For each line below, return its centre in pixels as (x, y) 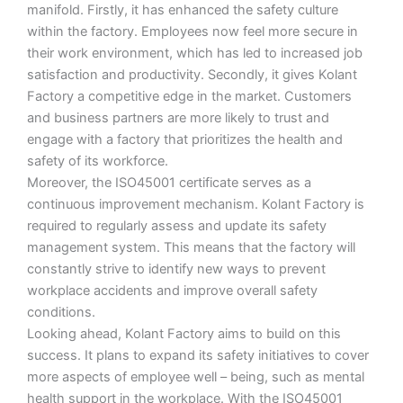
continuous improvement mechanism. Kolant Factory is (196, 205)
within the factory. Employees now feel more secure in (193, 32)
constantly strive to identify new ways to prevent (176, 269)
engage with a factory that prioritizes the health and (185, 140)
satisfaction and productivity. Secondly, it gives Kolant (192, 75)
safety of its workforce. (98, 161)
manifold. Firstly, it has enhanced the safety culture (183, 10)
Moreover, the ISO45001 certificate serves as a (169, 183)
